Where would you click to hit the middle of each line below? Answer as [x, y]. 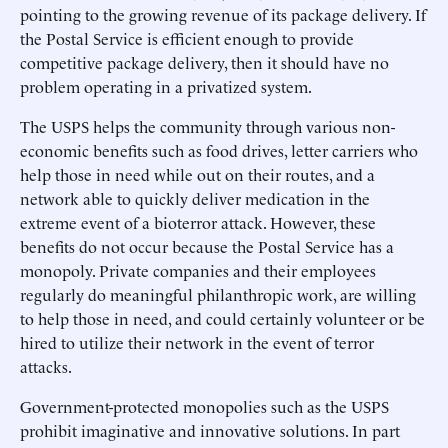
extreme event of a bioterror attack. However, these [198, 222]
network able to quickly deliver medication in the [195, 198]
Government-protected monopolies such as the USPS [204, 406]
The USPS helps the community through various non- [207, 126]
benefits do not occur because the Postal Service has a [207, 246]
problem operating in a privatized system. [166, 86]
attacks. [46, 366]
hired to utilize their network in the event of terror [197, 342]
